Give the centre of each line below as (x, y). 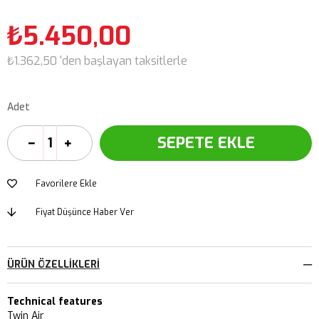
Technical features (55, 301)
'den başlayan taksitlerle (124, 61)
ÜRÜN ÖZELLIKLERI (53, 264)
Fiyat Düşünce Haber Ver (85, 212)
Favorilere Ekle (66, 183)
